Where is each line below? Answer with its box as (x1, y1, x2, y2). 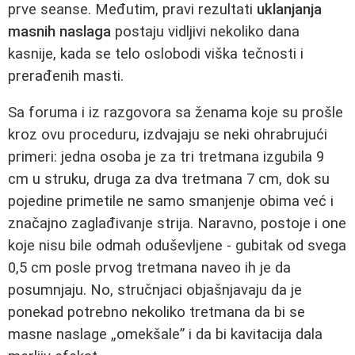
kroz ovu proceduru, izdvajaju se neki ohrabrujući (8, 126, 327, 144)
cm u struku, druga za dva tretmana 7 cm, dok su (8, 170, 330, 189)
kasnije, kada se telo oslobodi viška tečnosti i (8, 44, 303, 63)
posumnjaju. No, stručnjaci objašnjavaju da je (8, 281, 302, 300)
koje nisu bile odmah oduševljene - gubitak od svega (8, 237, 346, 255)
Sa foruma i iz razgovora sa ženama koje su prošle (8, 104, 343, 122)
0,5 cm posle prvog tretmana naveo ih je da (8, 259, 291, 277)
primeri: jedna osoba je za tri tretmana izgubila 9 (8, 148, 324, 166)
